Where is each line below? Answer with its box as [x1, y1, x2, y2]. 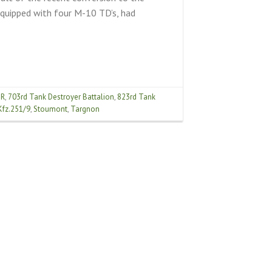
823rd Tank [117, 92, 155, 103]
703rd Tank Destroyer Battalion [7, 92, 114, 103]
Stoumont [33, 104, 67, 115]
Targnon [70, 104, 100, 115]
